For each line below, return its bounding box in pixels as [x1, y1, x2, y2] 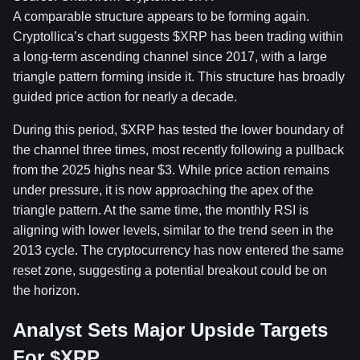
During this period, [13, 123, 121, 137]
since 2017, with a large [189, 50, 327, 64]
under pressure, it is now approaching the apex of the [13, 183, 313, 198]
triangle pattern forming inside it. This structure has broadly [13, 70, 345, 84]
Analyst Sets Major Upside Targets [13, 319, 328, 342]
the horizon [13, 284, 76, 298]
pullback [296, 143, 344, 157]
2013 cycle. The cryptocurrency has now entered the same [13, 243, 344, 258]
